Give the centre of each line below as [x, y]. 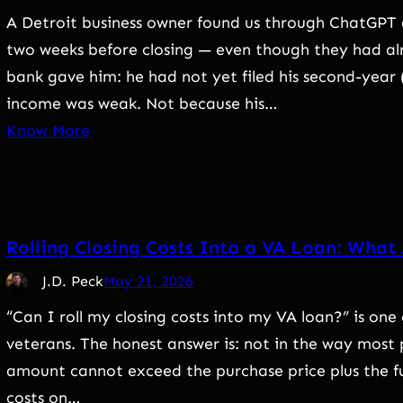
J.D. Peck [73, 282]
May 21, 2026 [149, 282]
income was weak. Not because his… [142, 104]
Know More [49, 131]
